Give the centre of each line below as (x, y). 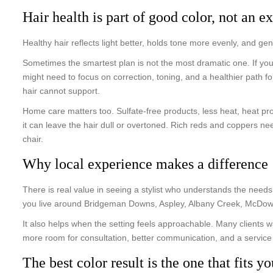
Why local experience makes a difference (145, 164)
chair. (33, 139)
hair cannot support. (61, 91)
